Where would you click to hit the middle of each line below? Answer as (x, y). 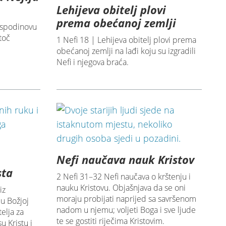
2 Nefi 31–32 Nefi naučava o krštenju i (123, 177)
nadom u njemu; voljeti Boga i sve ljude (126, 210)
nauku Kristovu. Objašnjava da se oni (121, 188)
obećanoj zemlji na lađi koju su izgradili (126, 51)
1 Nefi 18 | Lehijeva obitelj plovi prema (126, 40)
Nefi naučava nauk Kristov (125, 160)
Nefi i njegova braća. (92, 62)
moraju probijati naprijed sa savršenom (126, 199)
